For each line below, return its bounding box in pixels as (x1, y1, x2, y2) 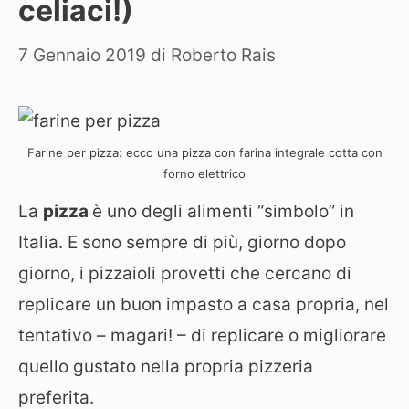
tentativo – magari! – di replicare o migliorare (18, 325, 386, 346)
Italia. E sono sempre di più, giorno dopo (18, 232, 346, 253)
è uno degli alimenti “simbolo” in (92, 201, 354, 222)
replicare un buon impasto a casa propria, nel (18, 294, 389, 315)
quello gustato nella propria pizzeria (18, 356, 313, 377)
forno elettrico (163, 166, 246, 181)
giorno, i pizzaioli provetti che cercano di (18, 263, 351, 284)
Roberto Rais (171, 44, 276, 66)
